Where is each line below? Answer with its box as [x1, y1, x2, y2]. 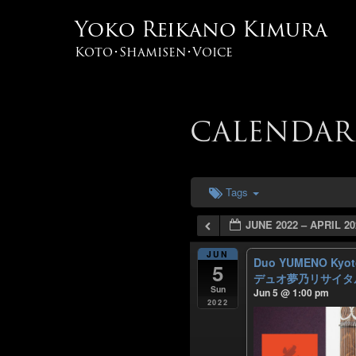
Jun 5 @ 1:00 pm [253, 285, 329, 300]
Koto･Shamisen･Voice [75, 42, 234, 62]
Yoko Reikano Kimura [75, 13, 328, 45]
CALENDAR [189, 110, 354, 153]
